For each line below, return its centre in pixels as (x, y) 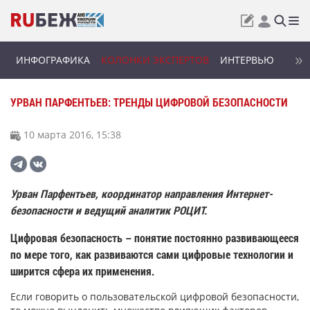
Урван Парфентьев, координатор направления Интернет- (142, 193)
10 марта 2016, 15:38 (71, 135)
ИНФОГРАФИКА (53, 60)
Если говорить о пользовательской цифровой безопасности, (155, 296)
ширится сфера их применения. (82, 271)
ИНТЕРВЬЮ (247, 60)
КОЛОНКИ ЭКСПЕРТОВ (155, 60)
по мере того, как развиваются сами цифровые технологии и (152, 255)
